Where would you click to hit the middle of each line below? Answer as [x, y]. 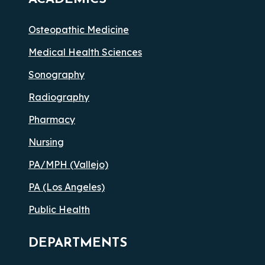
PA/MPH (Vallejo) [68, 164]
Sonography [56, 74]
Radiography [59, 97]
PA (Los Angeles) [67, 187]
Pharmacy [52, 119]
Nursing [46, 142]
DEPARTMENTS [78, 243]
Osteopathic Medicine [79, 29]
